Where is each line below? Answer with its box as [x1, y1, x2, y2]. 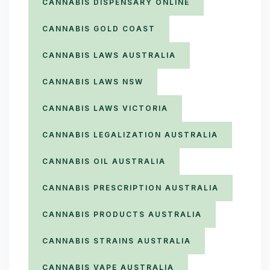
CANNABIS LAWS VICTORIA [42, 104, 168, 113]
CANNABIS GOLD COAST [42, 24, 155, 33]
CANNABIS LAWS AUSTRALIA [42, 51, 176, 60]
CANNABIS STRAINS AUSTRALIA [42, 236, 191, 245]
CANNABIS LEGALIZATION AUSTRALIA [42, 130, 218, 139]
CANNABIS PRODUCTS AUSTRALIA [42, 210, 202, 219]
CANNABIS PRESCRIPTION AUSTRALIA [42, 183, 219, 192]
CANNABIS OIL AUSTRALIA [42, 157, 166, 166]
